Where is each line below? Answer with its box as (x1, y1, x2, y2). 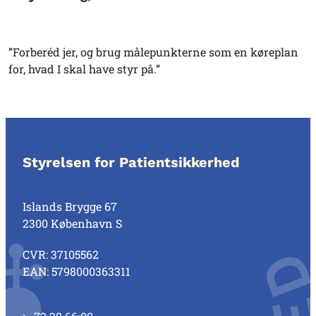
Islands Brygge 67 (23, 198, 117, 214)
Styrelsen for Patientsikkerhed (23, 153, 240, 171)
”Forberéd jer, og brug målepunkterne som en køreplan (8, 44, 298, 59)
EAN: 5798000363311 (23, 263, 130, 279)
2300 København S (23, 215, 122, 231)
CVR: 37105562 (23, 246, 99, 262)
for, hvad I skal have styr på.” (8, 61, 160, 76)
